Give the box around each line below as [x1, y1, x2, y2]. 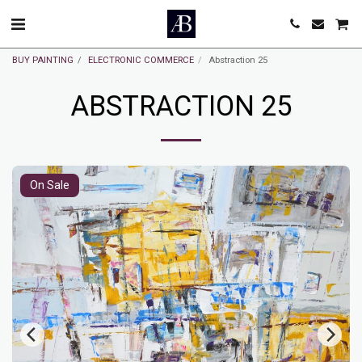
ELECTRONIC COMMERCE [88, 55, 194, 65]
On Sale [30, 179, 69, 192]
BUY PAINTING [12, 55, 74, 65]
